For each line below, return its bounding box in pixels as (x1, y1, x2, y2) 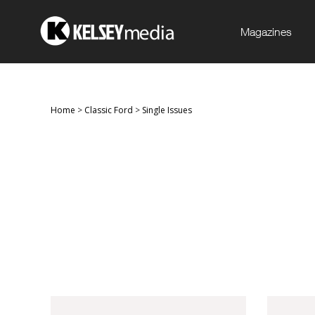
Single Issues (142, 104, 192, 116)
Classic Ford (84, 104, 133, 116)
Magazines (240, 25, 292, 38)
